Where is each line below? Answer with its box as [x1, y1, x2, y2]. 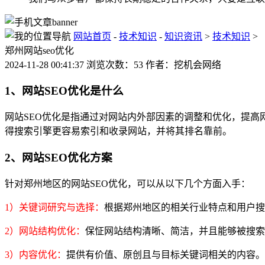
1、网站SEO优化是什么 [5, 85, 124, 98]
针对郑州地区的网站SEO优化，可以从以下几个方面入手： [5, 178, 250, 189]
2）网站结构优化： [5, 225, 85, 236]
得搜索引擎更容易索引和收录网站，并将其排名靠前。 [5, 126, 232, 137]
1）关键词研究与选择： [5, 202, 104, 212]
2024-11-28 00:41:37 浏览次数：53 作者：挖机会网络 [5, 59, 221, 70]
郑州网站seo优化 [5, 45, 74, 56]
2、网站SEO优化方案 [5, 151, 112, 164]
